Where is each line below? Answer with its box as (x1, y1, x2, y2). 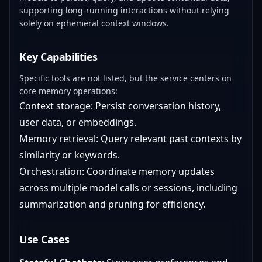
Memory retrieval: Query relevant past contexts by (19, 132, 242, 145)
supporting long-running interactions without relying (19, 5, 229, 16)
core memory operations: (19, 85, 118, 96)
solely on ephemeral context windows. (19, 18, 169, 29)
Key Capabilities (19, 50, 98, 64)
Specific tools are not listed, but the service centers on (19, 73, 232, 84)
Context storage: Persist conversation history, (19, 99, 221, 112)
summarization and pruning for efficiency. (19, 198, 205, 211)
